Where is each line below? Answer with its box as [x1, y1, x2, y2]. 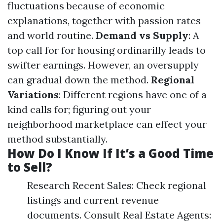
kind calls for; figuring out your [7, 103, 151, 115]
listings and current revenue [27, 194, 159, 206]
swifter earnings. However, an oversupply [7, 59, 199, 71]
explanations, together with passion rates [7, 14, 201, 27]
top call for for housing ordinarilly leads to [7, 44, 206, 56]
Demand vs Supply [96, 29, 188, 41]
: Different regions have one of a [59, 88, 207, 101]
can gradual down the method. [7, 74, 151, 86]
